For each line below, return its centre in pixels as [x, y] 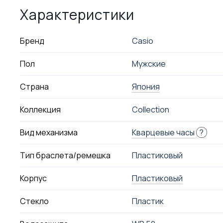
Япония [146, 87]
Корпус [34, 178]
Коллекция [41, 110]
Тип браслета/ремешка [65, 155]
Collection [150, 110]
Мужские [149, 64]
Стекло [35, 201]
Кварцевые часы [163, 132]
